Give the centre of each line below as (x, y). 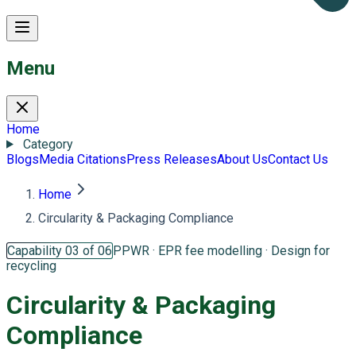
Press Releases (172, 159)
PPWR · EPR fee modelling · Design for (221, 250)
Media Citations (83, 159)
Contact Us (298, 159)
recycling (31, 265)
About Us (242, 159)
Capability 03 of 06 (60, 250)
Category (48, 144)
